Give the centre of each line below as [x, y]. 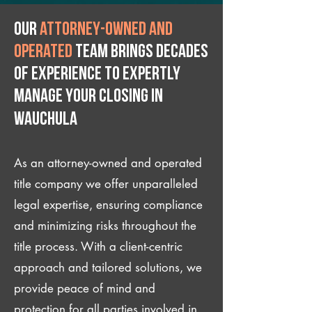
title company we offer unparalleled [106, 184]
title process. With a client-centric [98, 247]
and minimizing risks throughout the [105, 226]
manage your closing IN [88, 97]
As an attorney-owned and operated [108, 163]
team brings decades [140, 53]
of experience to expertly [97, 75]
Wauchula [46, 120]
